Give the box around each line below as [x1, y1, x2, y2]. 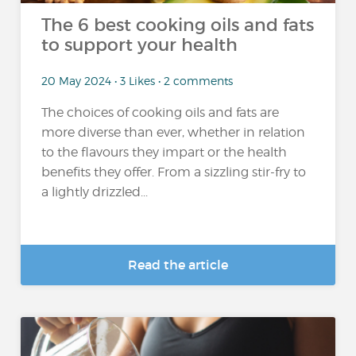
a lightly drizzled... [41, 184, 149, 199]
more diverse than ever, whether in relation [41, 124, 306, 140]
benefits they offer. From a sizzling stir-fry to [41, 164, 307, 180]
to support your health [41, 34, 238, 56]
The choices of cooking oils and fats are [41, 104, 280, 120]
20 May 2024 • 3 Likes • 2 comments [41, 73, 234, 87]
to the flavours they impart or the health [41, 144, 288, 160]
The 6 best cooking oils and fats [41, 14, 315, 36]
